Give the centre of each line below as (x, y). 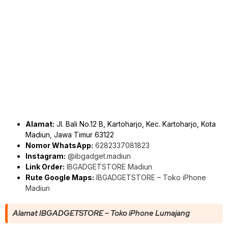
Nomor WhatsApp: (59, 145)
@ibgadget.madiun (99, 156)
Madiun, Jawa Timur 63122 (70, 134)
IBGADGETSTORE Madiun (109, 166)
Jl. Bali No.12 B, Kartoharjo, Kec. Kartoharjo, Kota (135, 124)
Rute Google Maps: (60, 177)
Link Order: (45, 166)
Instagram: (46, 156)
